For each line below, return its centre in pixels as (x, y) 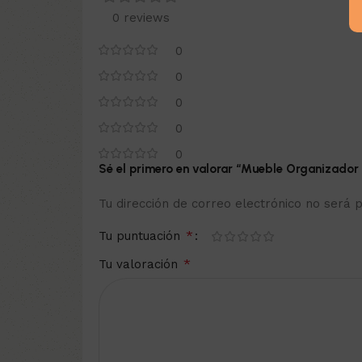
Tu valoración (140, 264)
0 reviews (141, 18)
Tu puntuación (141, 236)
